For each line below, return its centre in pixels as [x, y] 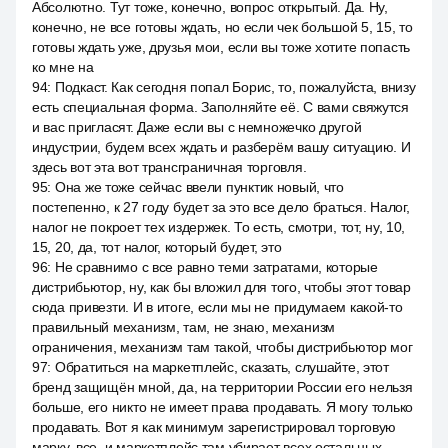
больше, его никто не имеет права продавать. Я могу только [223, 407]
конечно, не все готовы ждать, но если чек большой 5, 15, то [222, 27]
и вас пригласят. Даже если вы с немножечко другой [197, 127]
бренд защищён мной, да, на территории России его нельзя [222, 387]
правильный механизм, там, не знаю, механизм [183, 327]
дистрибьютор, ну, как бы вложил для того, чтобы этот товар [221, 287]
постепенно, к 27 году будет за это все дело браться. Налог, [221, 207]
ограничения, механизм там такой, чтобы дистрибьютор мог [222, 347]
